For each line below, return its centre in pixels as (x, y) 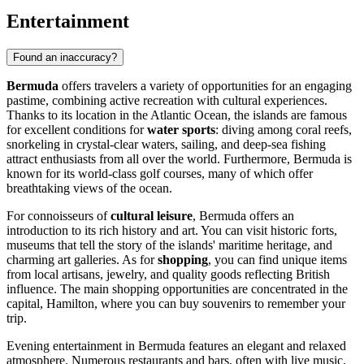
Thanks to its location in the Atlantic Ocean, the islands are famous (177, 115)
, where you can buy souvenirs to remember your (220, 303)
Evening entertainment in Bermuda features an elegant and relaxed (176, 345)
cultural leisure (152, 215)
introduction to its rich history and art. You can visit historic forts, (172, 230)
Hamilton (70, 303)
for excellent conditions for (77, 129)
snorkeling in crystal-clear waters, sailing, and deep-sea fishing (166, 144)
